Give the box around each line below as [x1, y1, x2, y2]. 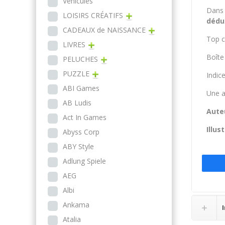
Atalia [63, 214, 81, 224]
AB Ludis [63, 98, 91, 107]
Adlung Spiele [63, 156, 106, 166]
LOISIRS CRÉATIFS [63, 11, 123, 20]
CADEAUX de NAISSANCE [63, 25, 146, 35]
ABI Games [63, 83, 99, 93]
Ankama [63, 200, 89, 209]
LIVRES [63, 40, 85, 49]
